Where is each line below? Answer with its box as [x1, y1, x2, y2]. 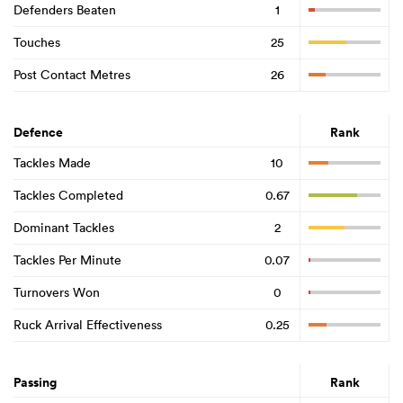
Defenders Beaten [13, 2, 116, 19]
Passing [13, 372, 57, 391]
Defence [13, 122, 63, 141]
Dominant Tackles [13, 219, 114, 237]
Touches [13, 34, 60, 51]
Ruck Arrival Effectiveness [13, 317, 162, 334]
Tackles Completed [13, 187, 123, 204]
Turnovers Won [13, 284, 100, 301]
